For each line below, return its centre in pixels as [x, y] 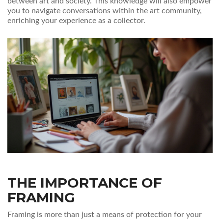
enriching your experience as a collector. [76, 21]
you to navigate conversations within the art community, [105, 11]
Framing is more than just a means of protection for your [105, 215]
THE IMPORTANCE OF [85, 183]
